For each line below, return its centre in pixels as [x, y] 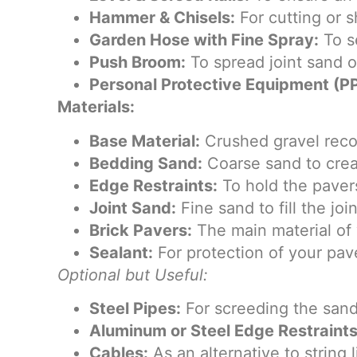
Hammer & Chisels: [162, 18]
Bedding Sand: [146, 163]
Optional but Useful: [133, 275]
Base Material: [145, 141]
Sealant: [121, 252]
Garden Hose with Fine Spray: [204, 40]
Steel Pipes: [135, 308]
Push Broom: [137, 63]
